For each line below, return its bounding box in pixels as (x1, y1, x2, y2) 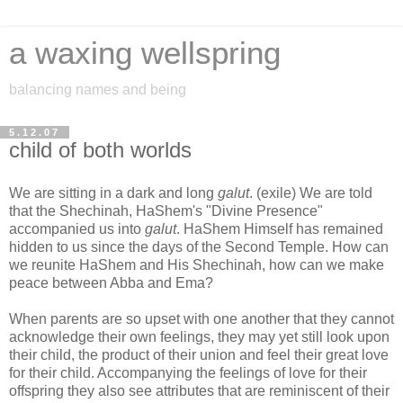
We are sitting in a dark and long (9, 184, 218, 201)
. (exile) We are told (249, 184, 372, 201)
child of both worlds (9, 138, 192, 162)
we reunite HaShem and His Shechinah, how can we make (9, 256, 384, 273)
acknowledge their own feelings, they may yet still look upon (9, 328, 390, 345)
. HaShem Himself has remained (176, 220, 383, 237)
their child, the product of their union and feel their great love (9, 346, 389, 363)
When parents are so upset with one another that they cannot (9, 310, 394, 327)
